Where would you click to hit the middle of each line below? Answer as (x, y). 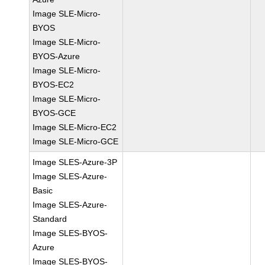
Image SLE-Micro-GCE (76, 141)
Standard (50, 219)
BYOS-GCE (54, 113)
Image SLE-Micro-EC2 (75, 127)
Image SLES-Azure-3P (75, 162)
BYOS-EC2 (54, 85)
